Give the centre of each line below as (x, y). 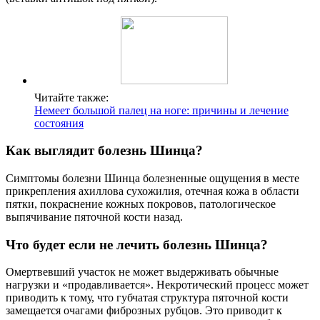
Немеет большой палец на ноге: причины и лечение (161, 110)
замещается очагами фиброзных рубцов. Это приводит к (144, 311)
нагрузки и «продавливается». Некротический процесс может (157, 285)
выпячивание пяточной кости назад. (94, 217)
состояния (59, 123)
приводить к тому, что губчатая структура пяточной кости (147, 298)
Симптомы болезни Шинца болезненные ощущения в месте (152, 179)
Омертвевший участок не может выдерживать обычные (142, 272)
